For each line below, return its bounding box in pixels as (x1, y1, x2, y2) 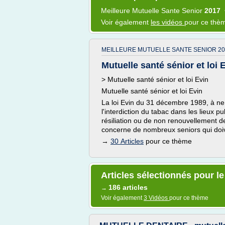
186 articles (108, 183, 148, 191)
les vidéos (151, 18, 184, 26)
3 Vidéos (144, 194, 169, 201)
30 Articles (110, 137, 144, 145)
